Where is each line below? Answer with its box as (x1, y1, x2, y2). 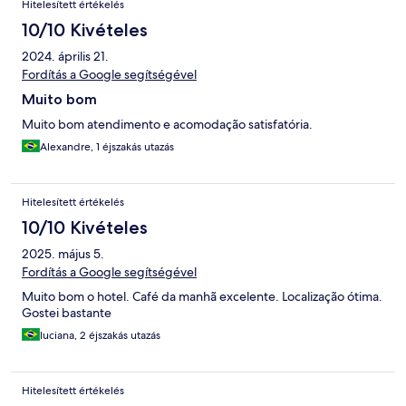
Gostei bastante (22, 304, 111, 322)
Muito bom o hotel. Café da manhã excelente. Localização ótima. (22, 288, 382, 305)
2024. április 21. (22, 48, 109, 65)
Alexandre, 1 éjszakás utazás (40, 140, 174, 155)
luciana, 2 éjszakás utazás (40, 328, 160, 343)
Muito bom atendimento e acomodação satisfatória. (22, 116, 313, 133)
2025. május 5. (22, 246, 104, 263)
